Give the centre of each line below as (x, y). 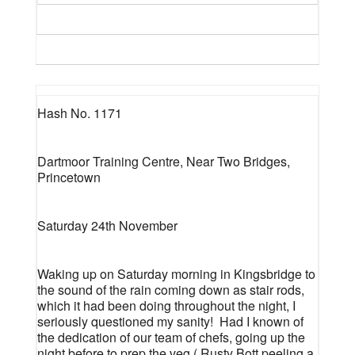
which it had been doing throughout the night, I (166, 305)
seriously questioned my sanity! (125, 321)
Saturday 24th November (107, 225)
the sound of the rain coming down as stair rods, (170, 290)
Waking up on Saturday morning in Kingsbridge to (176, 274)
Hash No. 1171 (79, 113)
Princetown (69, 177)
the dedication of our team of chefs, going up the (171, 337)
